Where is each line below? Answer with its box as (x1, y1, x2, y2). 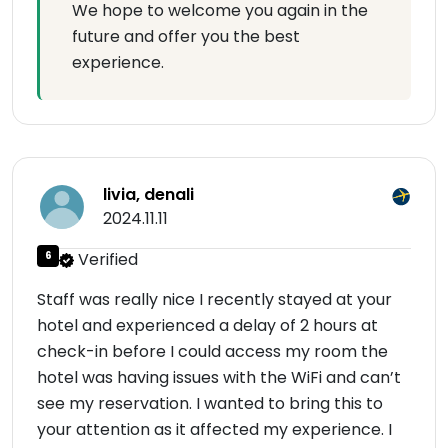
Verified (74, 248, 138, 272)
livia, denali (103, 183, 194, 207)
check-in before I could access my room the (37, 340, 388, 364)
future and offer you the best (72, 25, 300, 49)
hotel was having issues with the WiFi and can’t (37, 366, 401, 390)
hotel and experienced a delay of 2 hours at (37, 314, 378, 338)
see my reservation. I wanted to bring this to (37, 392, 383, 416)
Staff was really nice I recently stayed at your (37, 288, 392, 312)
